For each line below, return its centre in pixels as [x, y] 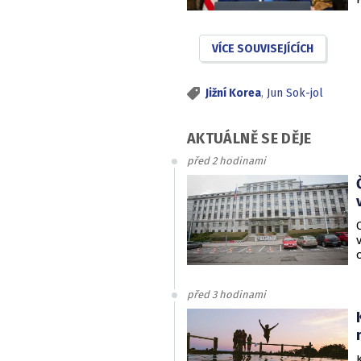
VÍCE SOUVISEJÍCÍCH [263, 48]
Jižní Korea [233, 93]
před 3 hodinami [226, 295]
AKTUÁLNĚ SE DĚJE [249, 138]
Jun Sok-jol [295, 93]
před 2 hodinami [226, 160]
